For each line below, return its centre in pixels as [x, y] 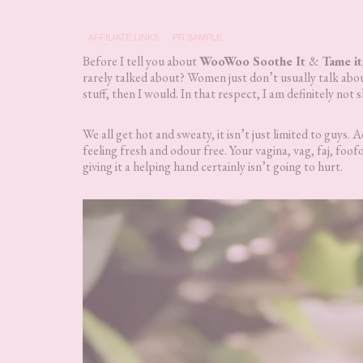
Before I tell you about [141, 61]
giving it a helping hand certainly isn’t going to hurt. [213, 166]
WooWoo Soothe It [254, 61]
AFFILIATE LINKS [124, 37]
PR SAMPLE [197, 37]
